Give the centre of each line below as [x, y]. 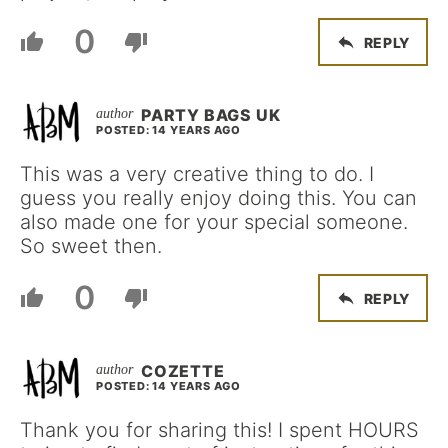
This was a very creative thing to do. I [197, 174]
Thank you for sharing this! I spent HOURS [219, 430]
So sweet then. [91, 246]
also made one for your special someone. [214, 222]
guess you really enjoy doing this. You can [218, 198]
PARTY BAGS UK [211, 115]
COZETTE [183, 371]
